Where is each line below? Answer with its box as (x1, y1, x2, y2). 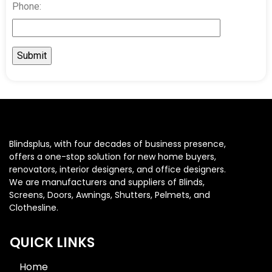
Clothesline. (9, 201, 58, 214)
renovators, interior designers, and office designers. (9, 163, 226, 175)
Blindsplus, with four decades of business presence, (9, 137, 226, 150)
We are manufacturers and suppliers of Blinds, (9, 175, 205, 188)
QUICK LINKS (10, 233, 95, 252)
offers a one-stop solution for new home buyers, (9, 150, 216, 163)
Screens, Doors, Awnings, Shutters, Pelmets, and (9, 188, 210, 201)
